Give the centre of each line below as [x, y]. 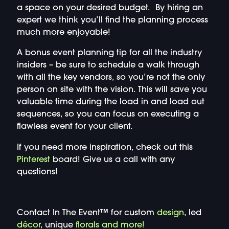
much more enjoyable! [63, 33]
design [170, 213]
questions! [37, 172]
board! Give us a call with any [112, 160]
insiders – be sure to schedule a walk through [108, 66]
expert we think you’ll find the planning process [112, 21]
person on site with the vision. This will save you [112, 90]
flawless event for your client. [75, 127]
